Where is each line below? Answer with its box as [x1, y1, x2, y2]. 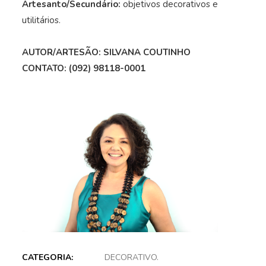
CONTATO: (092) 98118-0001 [22, 62, 146, 74]
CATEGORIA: [22, 251, 74, 263]
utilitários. [22, 14, 61, 26]
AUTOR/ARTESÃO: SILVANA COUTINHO [22, 46, 191, 58]
